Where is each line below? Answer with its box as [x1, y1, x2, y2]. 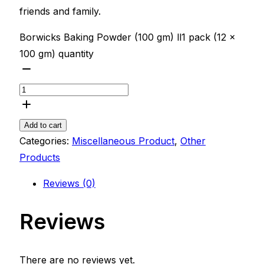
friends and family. [19, 5, 101, 17]
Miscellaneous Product [72, 134, 174, 147]
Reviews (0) [43, 177, 95, 189]
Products [19, 151, 60, 163]
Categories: [19, 134, 72, 147]
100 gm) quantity [19, 47, 94, 60]
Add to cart [24, 120, 62, 130]
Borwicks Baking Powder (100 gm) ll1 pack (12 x [19, 31, 236, 43]
